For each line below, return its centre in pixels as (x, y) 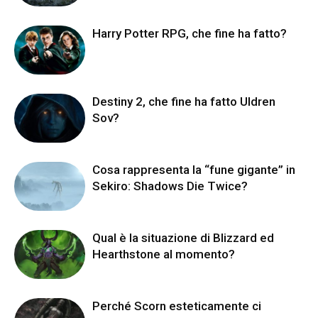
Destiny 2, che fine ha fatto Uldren (184, 101)
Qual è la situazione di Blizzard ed (183, 237)
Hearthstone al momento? (164, 254)
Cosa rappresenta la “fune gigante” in (194, 169)
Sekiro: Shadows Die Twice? (170, 186)
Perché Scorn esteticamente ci (177, 306)
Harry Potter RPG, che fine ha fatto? (190, 33)
